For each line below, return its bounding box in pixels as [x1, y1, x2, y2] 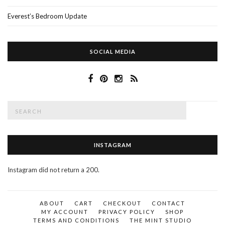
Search [7, 102, 27, 110]
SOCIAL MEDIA [89, 48, 136, 55]
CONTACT [152, 200, 185, 207]
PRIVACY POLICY [98, 208, 155, 215]
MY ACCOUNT [41, 208, 88, 215]
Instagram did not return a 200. [8, 166, 99, 174]
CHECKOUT [103, 200, 142, 207]
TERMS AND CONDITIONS [33, 217, 120, 224]
